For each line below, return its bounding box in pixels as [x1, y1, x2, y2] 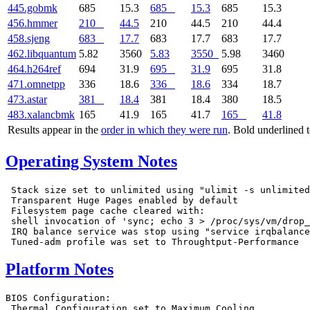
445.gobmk [8, 1, 57, 14]
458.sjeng [8, 32, 50, 44]
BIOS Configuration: [6, 293, 111, 304]
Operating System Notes [6, 152, 177, 170]
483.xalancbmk [8, 108, 75, 120]
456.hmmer [8, 17, 57, 29]
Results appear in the [8, 123, 101, 136]
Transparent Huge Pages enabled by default [6, 194, 238, 206]
